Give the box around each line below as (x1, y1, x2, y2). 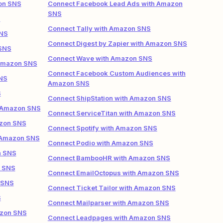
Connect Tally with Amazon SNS (47, 24, 151, 32)
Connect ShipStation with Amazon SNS (47, 94, 171, 102)
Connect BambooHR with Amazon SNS (47, 154, 170, 162)
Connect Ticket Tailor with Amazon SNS (47, 184, 176, 192)
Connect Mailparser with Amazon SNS (47, 199, 169, 207)
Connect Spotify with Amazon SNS (47, 124, 157, 132)
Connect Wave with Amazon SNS (47, 54, 152, 62)
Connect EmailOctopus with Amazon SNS (47, 169, 179, 177)
